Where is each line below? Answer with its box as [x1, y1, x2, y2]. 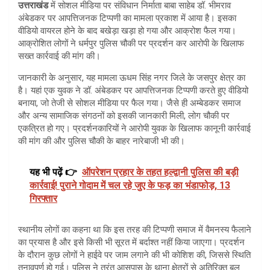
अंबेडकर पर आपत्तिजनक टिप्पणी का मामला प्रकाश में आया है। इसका [18, 12, 236, 24]
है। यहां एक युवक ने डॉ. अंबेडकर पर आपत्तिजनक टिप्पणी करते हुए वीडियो [18, 84, 248, 96]
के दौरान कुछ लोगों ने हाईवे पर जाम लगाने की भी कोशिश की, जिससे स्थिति [18, 249, 251, 260]
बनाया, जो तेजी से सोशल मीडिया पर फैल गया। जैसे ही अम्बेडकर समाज [18, 97, 241, 108]
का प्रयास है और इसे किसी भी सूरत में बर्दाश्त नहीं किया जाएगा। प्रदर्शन [18, 236, 245, 248]
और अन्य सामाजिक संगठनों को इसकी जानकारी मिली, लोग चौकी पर [18, 110, 230, 121]
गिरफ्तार [30, 192, 57, 204]
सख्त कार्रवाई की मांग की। [18, 50, 101, 61]
